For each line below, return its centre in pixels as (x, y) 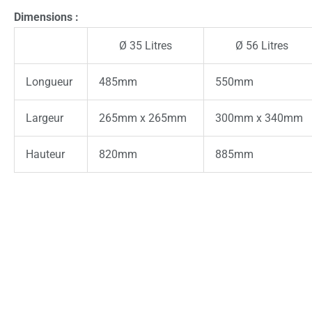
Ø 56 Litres (262, 45)
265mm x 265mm (143, 118)
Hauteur (45, 154)
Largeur (45, 118)
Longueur (49, 81)
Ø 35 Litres (146, 45)
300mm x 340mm (259, 118)
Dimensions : (48, 17)
